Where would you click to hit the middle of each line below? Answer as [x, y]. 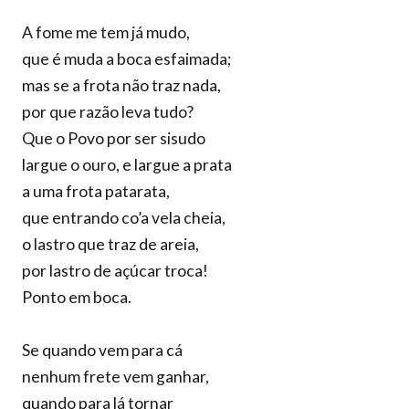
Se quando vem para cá [102, 350]
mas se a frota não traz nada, [121, 85]
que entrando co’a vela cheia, [124, 218]
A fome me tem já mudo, [106, 32]
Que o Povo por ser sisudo [114, 138]
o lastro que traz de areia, [110, 244]
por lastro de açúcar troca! [115, 271]
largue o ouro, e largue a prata [127, 165]
